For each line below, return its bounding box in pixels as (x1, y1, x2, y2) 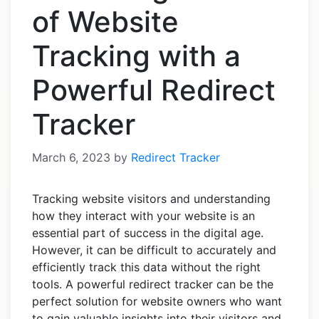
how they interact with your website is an (32, 209, 255, 224)
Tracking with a (32, 38, 241, 74)
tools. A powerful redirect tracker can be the (32, 277, 273, 292)
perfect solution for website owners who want (32, 294, 282, 309)
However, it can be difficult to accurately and (32, 243, 276, 258)
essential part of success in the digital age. (32, 226, 263, 241)
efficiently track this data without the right (32, 260, 261, 275)
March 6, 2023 (32, 150, 110, 165)
